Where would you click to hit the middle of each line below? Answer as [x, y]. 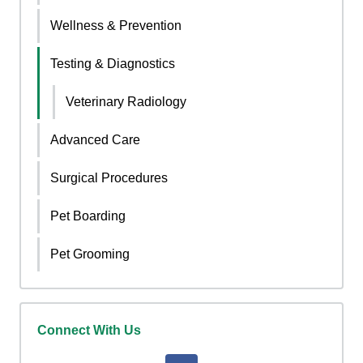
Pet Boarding [88, 216]
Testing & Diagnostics [113, 64]
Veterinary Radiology [126, 102]
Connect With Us [89, 331]
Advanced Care [95, 140]
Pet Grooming [90, 254]
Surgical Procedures [109, 178]
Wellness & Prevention [116, 26]
